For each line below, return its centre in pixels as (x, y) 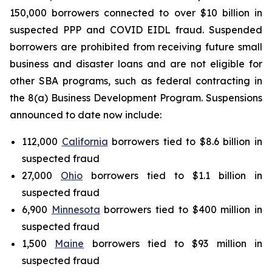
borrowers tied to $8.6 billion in (185, 141)
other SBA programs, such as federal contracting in (136, 81)
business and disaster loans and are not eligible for (136, 64)
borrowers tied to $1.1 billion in (172, 175)
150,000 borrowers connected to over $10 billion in (136, 13)
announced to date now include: (86, 115)
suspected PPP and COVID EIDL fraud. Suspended (136, 30)
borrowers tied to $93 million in (173, 243)
